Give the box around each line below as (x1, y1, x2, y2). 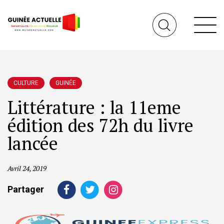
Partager (7, 183, 44, 194)
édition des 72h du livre (7, 113, 193, 137)
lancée (7, 131, 67, 155)
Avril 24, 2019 (7, 163, 46, 173)
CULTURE (13, 79, 38, 86)
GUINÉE (55, 79, 76, 86)
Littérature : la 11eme (7, 95, 181, 119)
